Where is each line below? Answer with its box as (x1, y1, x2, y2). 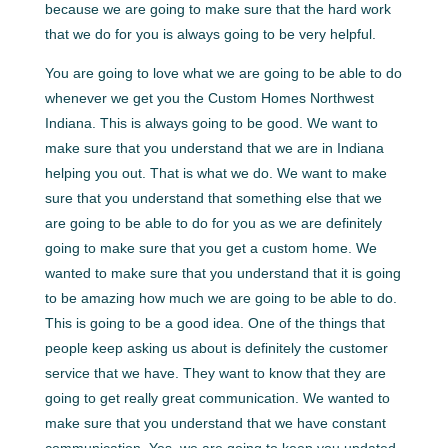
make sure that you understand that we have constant (44, 414, 386, 431)
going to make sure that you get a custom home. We (44, 239, 377, 256)
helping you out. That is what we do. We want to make (44, 164, 387, 181)
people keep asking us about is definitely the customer (44, 339, 388, 356)
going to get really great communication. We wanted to (44, 389, 390, 406)
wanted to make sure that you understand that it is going (44, 264, 401, 281)
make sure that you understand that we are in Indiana (44, 139, 384, 156)
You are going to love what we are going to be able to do (44, 64, 402, 81)
